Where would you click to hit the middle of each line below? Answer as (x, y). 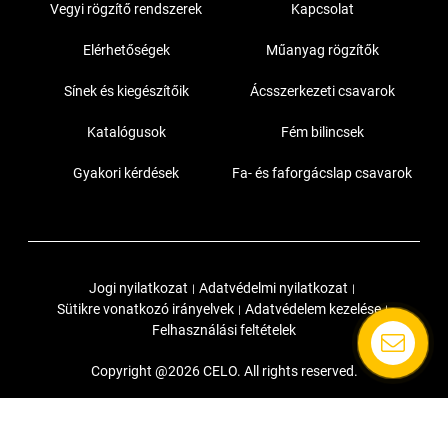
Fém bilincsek (322, 132)
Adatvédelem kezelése (312, 309)
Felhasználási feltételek (224, 330)
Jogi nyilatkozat (138, 288)
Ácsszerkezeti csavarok (322, 91)
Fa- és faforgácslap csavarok (322, 173)
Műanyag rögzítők (322, 50)
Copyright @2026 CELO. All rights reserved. (224, 371)
